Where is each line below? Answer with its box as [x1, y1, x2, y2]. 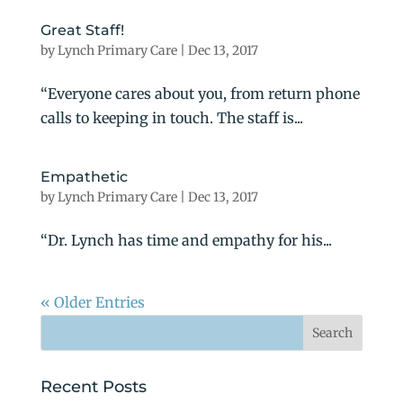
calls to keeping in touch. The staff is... [40, 108, 303, 127]
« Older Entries [40, 292, 145, 311]
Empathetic [40, 167, 128, 185]
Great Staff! [40, 21, 124, 39]
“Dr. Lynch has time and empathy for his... [40, 230, 332, 249]
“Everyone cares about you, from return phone [40, 84, 360, 103]
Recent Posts [40, 376, 147, 397]
